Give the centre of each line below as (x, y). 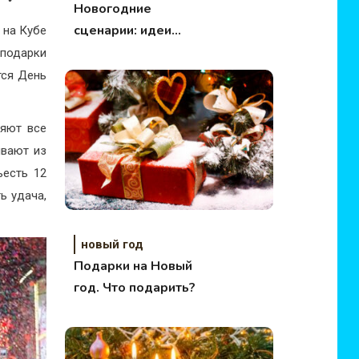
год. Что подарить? (134, 288)
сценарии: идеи (122, 30)
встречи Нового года (140, 52)
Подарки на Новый (133, 266)
